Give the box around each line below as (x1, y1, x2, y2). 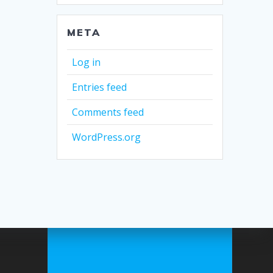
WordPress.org (72, 130, 141, 144)
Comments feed (72, 105, 144, 119)
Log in (72, 55, 101, 69)
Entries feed (72, 80, 127, 94)
